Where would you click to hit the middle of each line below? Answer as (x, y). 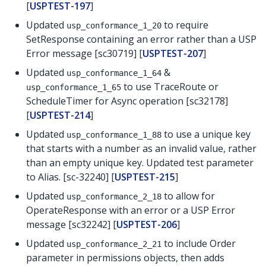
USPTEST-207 (173, 53)
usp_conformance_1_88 (114, 134)
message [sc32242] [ (71, 224)
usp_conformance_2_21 (114, 244)
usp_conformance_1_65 (74, 87)
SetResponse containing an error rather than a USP (141, 39)
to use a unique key (206, 134)
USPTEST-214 (60, 115)
